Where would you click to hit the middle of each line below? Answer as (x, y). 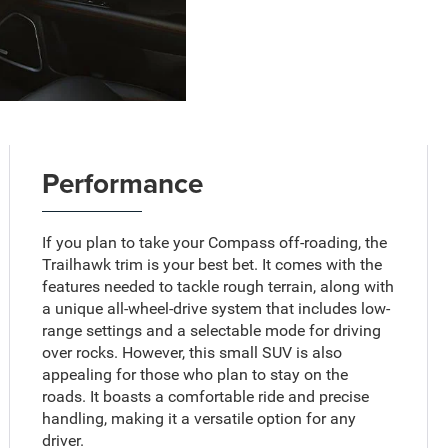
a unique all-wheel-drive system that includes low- (216, 309)
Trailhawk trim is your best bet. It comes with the (212, 265)
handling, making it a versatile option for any (199, 419)
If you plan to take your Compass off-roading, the (215, 243)
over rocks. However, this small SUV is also (192, 353)
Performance (123, 183)
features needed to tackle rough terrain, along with (218, 287)
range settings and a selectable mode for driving (212, 331)
